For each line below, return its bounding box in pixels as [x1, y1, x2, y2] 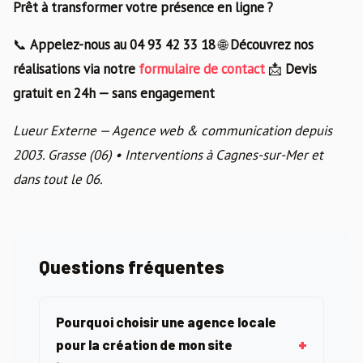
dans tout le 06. [13, 169, 103, 188]
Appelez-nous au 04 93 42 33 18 [30, 35, 216, 53]
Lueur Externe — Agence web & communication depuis [13, 121, 332, 139]
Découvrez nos [230, 35, 314, 53]
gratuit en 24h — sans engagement [13, 83, 215, 102]
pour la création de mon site [56, 335, 233, 352]
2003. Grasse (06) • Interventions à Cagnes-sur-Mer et [13, 145, 323, 164]
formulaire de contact [139, 59, 265, 78]
